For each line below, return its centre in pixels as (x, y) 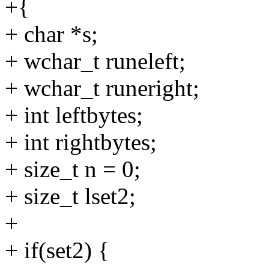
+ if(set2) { (57, 250)
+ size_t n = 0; (73, 169)
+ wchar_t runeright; (102, 88)
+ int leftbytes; (74, 115)
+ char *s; (51, 34)
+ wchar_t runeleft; (95, 61)
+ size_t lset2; (70, 196)
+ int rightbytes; (81, 142)
